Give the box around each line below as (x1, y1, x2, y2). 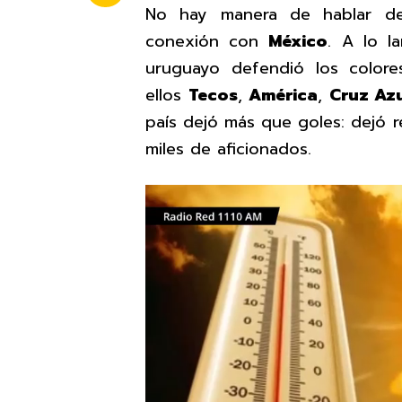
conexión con (145, 29, 269, 54)
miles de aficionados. (145, 136, 311, 162)
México (268, 29, 328, 54)
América (249, 83, 319, 108)
